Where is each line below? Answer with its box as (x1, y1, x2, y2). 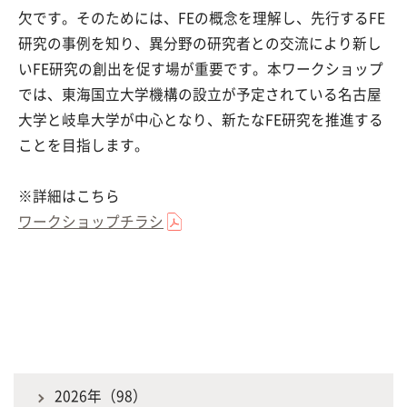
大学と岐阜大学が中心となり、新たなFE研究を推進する (18, 108, 383, 130)
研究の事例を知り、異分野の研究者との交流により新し (18, 32, 382, 54)
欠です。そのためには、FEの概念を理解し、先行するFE (18, 6, 385, 28)
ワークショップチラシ (18, 210, 164, 232)
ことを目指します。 (18, 134, 149, 155)
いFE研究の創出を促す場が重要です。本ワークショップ (18, 57, 383, 79)
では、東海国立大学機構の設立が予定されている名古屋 (18, 83, 382, 104)
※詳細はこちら (18, 184, 120, 206)
